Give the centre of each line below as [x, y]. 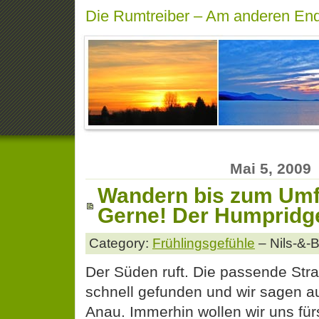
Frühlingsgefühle [204, 243]
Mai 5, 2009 [271, 168]
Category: [121, 243]
